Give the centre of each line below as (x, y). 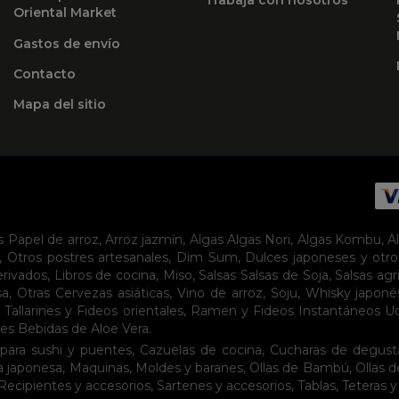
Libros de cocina (105, 275)
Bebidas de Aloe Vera (83, 328)
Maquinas (99, 367)
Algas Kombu (339, 239)
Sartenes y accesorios (224, 385)
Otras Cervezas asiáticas (93, 293)
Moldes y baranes (189, 367)
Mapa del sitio (59, 105)
